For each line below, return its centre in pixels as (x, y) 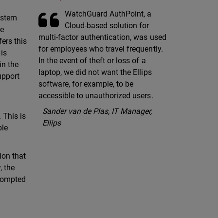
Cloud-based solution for (107, 25)
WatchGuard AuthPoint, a (108, 14)
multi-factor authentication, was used (102, 37)
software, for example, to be (86, 84)
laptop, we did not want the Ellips (95, 72)
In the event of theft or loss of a (92, 60)
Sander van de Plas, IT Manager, (97, 111)
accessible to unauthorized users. (96, 95)
